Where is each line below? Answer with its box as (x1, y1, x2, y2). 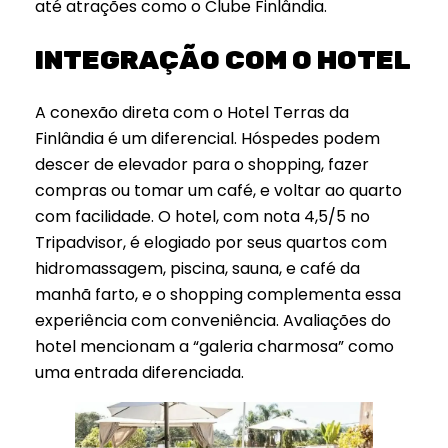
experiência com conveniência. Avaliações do (35, 309, 391, 333)
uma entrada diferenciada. (35, 361, 244, 385)
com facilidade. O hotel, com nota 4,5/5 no (35, 205, 370, 229)
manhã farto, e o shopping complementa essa (35, 283, 401, 307)
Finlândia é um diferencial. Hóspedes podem (35, 127, 380, 151)
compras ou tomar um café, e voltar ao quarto (35, 179, 402, 203)
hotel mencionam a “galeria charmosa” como (35, 335, 394, 359)
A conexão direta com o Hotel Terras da (35, 101, 349, 125)
